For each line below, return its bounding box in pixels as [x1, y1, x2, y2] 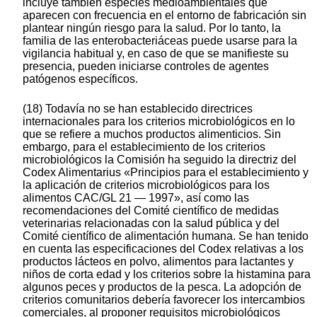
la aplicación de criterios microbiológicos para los [23, 179, 270, 192]
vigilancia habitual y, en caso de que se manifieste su [23, 47, 289, 60]
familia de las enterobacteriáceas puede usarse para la [23, 35, 297, 47]
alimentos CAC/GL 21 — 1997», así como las [23, 192, 249, 204]
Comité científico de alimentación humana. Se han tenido [23, 230, 309, 243]
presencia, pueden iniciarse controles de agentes [23, 60, 269, 73]
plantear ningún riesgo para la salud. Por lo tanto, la [23, 22, 281, 35]
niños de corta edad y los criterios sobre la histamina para [23, 268, 311, 281]
